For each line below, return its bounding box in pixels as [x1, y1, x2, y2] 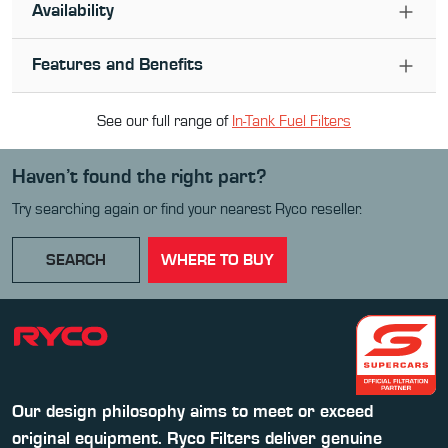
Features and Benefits [32, 56, 203, 74]
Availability [32, 2, 114, 20]
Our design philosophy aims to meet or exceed [12, 403, 373, 421]
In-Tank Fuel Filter [232, 113, 343, 129]
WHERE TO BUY [161, 252, 274, 268]
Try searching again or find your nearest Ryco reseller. [12, 201, 362, 217]
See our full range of [97, 113, 232, 129]
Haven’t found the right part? [12, 167, 267, 187]
